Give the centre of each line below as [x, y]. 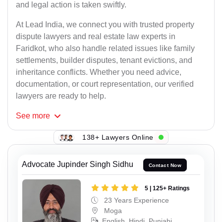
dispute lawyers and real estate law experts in [96, 37]
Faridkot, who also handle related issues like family [105, 49]
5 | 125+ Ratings [167, 188]
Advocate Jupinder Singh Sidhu [78, 165]
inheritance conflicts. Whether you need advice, [99, 72]
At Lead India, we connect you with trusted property [105, 25]
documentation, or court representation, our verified [105, 84]
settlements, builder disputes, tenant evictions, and [104, 60]
